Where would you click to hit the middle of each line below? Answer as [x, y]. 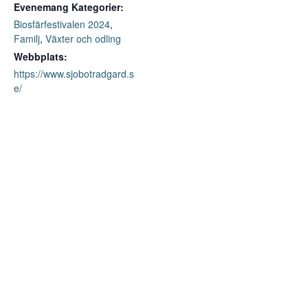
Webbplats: [41, 57]
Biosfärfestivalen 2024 [62, 24]
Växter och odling [83, 39]
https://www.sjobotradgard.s [74, 74]
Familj [27, 39]
